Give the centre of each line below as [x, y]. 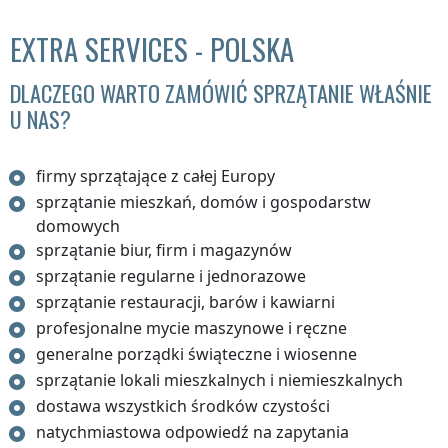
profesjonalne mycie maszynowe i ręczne [192, 328]
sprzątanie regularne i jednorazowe [171, 276]
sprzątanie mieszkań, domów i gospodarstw [204, 202]
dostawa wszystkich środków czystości [183, 406]
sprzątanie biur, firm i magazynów [164, 250]
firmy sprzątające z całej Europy [156, 176]
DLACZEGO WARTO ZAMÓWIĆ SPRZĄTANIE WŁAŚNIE [221, 93]
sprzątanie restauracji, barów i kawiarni [186, 302]
